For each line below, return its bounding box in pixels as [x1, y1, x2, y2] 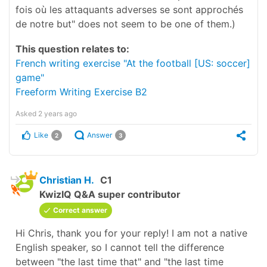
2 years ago [38, 108, 77, 118]
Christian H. [39, 173, 94, 186]
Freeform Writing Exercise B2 [15, 85, 147, 98]
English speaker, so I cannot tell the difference [15, 241, 224, 253]
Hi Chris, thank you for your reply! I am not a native [15, 226, 247, 239]
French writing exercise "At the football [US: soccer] [15, 57, 250, 69]
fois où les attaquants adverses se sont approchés [15, 3, 243, 15]
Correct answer [53, 205, 107, 215]
